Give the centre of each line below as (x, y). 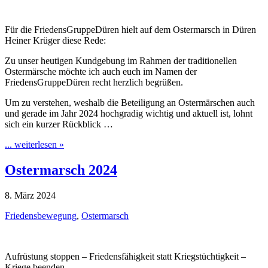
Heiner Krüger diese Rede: (55, 41)
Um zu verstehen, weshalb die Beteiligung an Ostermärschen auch (130, 103)
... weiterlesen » (34, 145)
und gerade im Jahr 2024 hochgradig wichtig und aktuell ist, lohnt (129, 114)
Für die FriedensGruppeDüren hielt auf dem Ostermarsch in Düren (130, 30)
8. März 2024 (30, 196)
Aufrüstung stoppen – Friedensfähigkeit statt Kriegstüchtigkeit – (125, 257)
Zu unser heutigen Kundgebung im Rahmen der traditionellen (121, 61)
